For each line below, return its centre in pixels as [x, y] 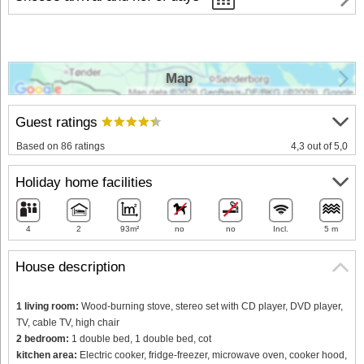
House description [70, 267]
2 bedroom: [43, 338]
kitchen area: [47, 355]
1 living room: [48, 306]
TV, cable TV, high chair [68, 322]
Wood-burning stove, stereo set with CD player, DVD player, [211, 306]
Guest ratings [58, 122]
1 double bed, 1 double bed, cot [140, 338]
